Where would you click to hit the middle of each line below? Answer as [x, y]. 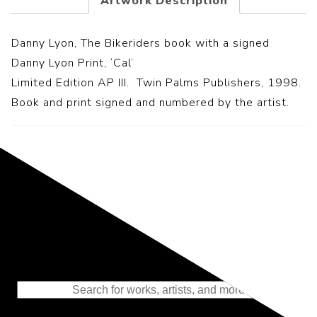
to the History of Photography [158, 273]
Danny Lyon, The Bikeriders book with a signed [140, 43]
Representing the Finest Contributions [158, 260]
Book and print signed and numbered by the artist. [150, 102]
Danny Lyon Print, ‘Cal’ [73, 63]
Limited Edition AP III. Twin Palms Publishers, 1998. [156, 82]
